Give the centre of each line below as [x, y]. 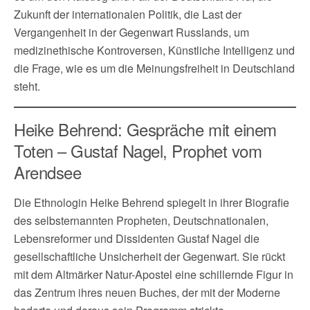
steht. [27, 86]
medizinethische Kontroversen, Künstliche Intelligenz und [154, 50]
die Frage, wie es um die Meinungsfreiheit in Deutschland [154, 68]
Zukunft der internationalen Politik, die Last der [128, 14]
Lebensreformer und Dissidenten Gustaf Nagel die [137, 238]
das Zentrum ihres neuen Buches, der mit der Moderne [147, 292]
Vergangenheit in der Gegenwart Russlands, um [131, 32]
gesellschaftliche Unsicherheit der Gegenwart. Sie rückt [149, 256]
